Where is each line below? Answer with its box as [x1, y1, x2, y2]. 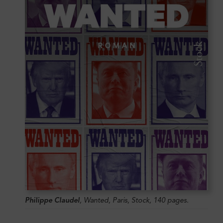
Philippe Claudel [25, 195, 80, 205]
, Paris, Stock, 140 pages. [109, 195, 189, 205]
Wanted [84, 195, 109, 205]
